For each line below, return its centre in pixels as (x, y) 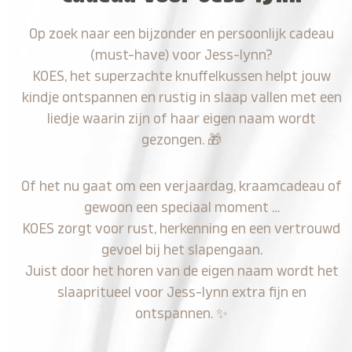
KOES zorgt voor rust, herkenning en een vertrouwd (182, 229)
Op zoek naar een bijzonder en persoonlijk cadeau (182, 34)
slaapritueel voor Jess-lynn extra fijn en (181, 292)
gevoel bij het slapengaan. (181, 250)
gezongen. (175, 140)
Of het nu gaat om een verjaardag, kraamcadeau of (182, 186)
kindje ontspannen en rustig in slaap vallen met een (181, 97)
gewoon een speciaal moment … (181, 207)
